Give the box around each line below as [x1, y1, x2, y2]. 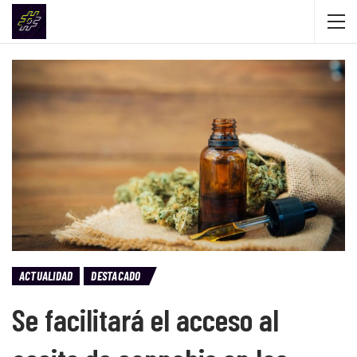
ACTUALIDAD [19, 268, 73, 283]
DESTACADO [91, 268, 141, 283]
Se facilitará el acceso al [12, 300, 279, 338]
